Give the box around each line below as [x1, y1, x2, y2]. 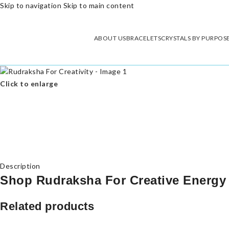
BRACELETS [126, 34, 162, 42]
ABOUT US [94, 34, 126, 42]
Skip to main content [63, 1, 134, 10]
